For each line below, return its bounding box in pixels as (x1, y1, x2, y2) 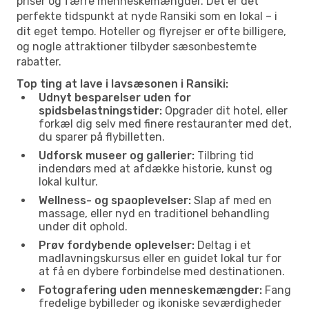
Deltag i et (195, 238, 251, 252)
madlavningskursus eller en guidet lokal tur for (39, 251, 281, 265)
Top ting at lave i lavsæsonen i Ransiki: (17, 77, 228, 90)
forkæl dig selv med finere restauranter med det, (39, 117, 292, 130)
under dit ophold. (39, 219, 128, 233)
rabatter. (17, 54, 61, 68)
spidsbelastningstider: (39, 103, 162, 117)
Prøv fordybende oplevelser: (39, 238, 195, 252)
